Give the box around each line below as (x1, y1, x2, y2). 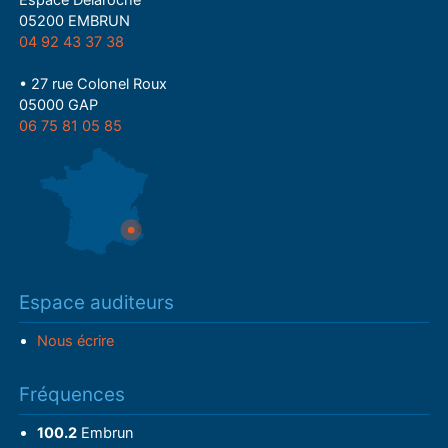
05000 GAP (19, 96, 99, 115)
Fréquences (19, 382, 126, 406)
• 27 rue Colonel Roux (19, 75, 168, 94)
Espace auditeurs (19, 290, 175, 314)
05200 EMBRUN (19, 12, 131, 31)
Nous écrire (36, 331, 114, 350)
